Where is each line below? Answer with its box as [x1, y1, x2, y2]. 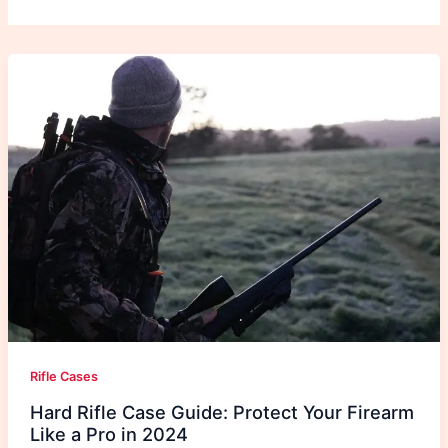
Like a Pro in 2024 [29, 422, 188, 445]
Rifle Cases [29, 369, 98, 385]
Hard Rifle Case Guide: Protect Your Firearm [29, 400, 414, 423]
